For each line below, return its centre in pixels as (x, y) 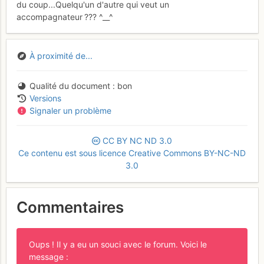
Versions (45, 98)
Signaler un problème (70, 111)
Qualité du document (70, 86)
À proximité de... (61, 56)
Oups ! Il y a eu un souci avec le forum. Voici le (118, 245)
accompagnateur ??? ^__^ (65, 16)
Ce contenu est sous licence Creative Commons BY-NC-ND (132, 153)
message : (49, 257)
